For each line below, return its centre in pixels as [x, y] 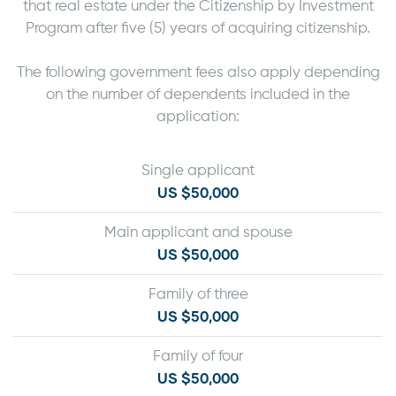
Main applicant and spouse [198, 232]
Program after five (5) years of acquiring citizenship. [198, 28]
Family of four [198, 356]
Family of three [198, 294]
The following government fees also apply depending [198, 72]
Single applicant [198, 171]
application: [198, 117]
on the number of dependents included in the [198, 95]
